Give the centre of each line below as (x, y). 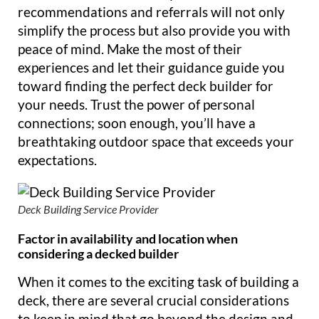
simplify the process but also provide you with (154, 30)
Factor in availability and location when (128, 238)
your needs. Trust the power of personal (136, 104)
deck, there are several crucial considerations (153, 300)
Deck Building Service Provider (88, 209)
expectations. (57, 159)
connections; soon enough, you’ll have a (137, 122)
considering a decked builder (98, 253)
